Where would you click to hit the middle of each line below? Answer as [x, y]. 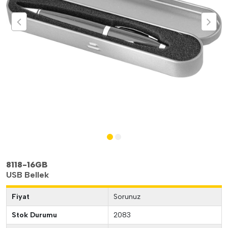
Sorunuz [127, 197]
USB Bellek [27, 175]
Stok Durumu [34, 215]
